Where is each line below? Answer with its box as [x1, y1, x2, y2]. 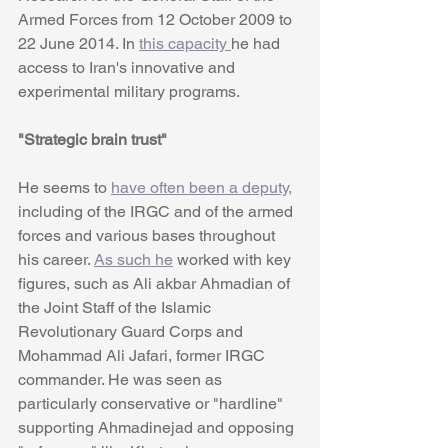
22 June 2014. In [18, 34, 139, 54]
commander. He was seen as [18, 370, 226, 390]
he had [231, 34, 284, 54]
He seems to [18, 178, 111, 198]
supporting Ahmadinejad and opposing [18, 418, 298, 438]
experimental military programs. [18, 82, 240, 102]
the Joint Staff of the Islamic [18, 298, 215, 318]
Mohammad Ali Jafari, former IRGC [18, 346, 269, 366]
